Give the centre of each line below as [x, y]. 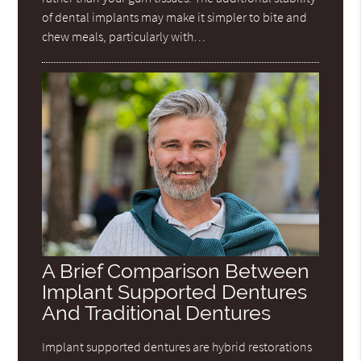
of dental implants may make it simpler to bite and [175, 17]
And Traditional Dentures [157, 313]
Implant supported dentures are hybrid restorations [177, 347]
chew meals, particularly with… [124, 36]
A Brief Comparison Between [176, 272]
